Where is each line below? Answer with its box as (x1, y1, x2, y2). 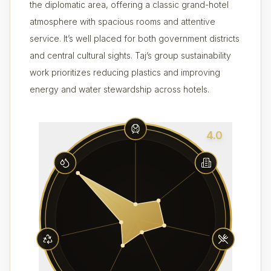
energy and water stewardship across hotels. (30, 84, 209, 94)
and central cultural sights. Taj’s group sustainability (30, 50, 231, 60)
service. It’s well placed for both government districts (30, 33, 240, 44)
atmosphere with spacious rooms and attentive (30, 16, 215, 27)
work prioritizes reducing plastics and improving (30, 67, 220, 77)
